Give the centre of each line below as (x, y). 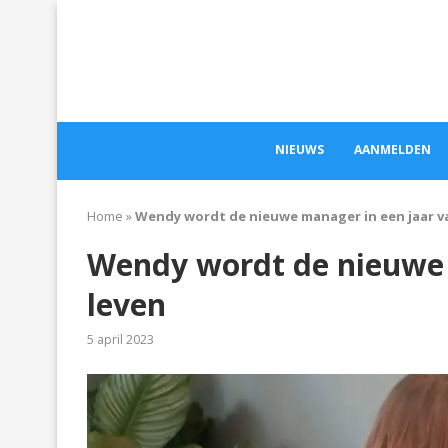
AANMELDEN (392, 150)
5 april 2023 (120, 340)
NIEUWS (299, 150)
